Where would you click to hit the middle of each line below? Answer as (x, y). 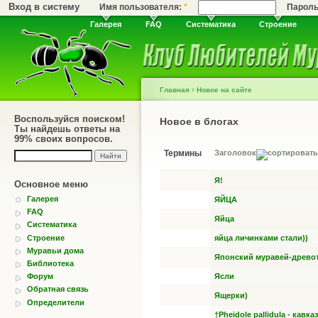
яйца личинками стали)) (261, 238)
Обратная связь (58, 289)
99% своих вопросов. (64, 139)
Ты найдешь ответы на (67, 129)
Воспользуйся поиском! (70, 119)
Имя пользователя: (142, 7)
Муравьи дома (55, 250)
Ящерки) (231, 295)
